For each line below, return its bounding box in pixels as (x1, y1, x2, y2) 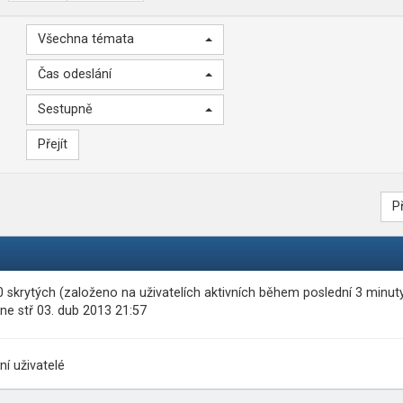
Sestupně (38, 102, 93, 117)
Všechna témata (38, 31, 134, 47)
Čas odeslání (38, 67, 112, 82)
